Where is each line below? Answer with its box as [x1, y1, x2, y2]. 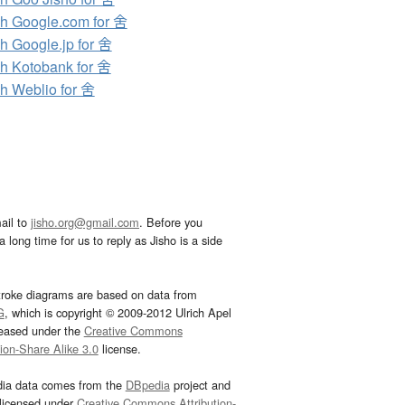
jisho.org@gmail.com [31, 213, 139, 231]
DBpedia [125, 376, 170, 394]
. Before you [139, 213, 202, 231]
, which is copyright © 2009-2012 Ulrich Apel [4, 304, 231, 322]
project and [169, 376, 231, 394]
